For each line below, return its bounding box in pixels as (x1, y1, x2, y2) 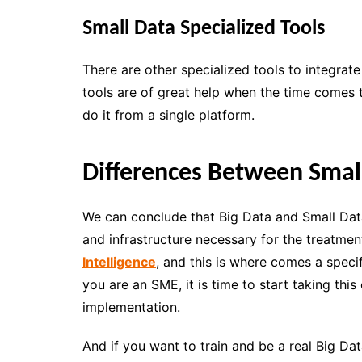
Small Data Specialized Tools (82, 17, 325, 40)
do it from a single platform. (82, 106, 259, 123)
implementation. (82, 298, 180, 315)
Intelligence (82, 253, 156, 270)
